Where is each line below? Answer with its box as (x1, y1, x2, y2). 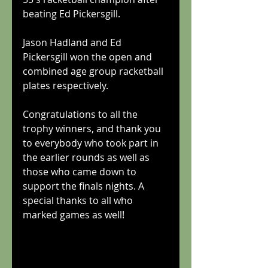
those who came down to (23, 165, 139, 178)
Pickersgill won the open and (23, 50, 154, 63)
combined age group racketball (23, 64, 166, 78)
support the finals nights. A (23, 179, 147, 193)
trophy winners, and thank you (23, 121, 163, 135)
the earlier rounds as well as (23, 150, 152, 164)
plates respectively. (23, 78, 108, 92)
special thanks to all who (23, 193, 135, 207)
